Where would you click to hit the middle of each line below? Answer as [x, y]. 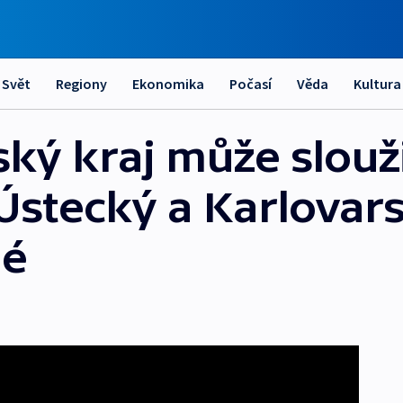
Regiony [81, 84]
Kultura [377, 84]
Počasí [251, 84]
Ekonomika [168, 84]
